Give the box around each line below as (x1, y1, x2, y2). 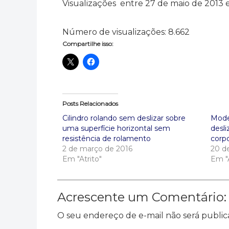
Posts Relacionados (62, 100, 118, 107)
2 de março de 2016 (62, 144, 132, 153)
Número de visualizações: (62, 27, 166, 37)
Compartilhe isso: (62, 40, 113, 48)
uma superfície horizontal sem (62, 124, 170, 133)
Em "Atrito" (62, 154, 102, 164)
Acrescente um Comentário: (57, 190, 226, 204)
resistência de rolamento (62, 134, 151, 143)
